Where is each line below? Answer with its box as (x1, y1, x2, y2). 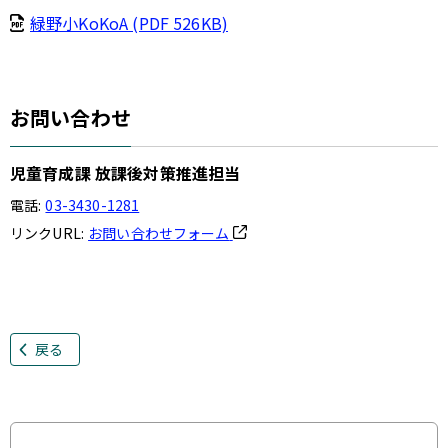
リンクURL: (10, 223, 85, 243)
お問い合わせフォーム (88, 223, 230, 243)
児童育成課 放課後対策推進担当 (10, 161, 241, 185)
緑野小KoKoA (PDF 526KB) (30, 11, 228, 35)
